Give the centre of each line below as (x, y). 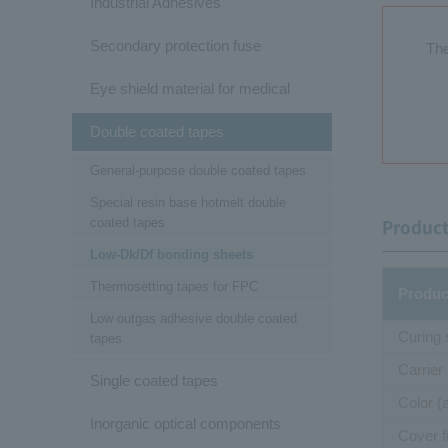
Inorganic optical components (185, 423)
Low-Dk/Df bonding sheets (171, 254)
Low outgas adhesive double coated (193, 318)
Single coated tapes (154, 380)
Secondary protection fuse (175, 45)
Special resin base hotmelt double (188, 202)
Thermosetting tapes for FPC (174, 286)
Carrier (420, 369)
